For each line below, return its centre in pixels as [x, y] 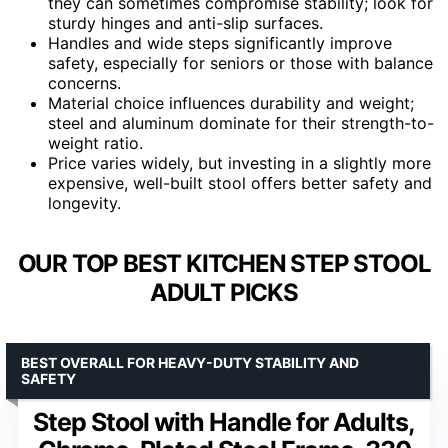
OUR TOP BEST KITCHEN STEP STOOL [224, 263]
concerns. [84, 82]
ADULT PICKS [224, 292]
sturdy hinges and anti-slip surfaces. [185, 22]
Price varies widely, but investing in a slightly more [239, 162]
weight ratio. [95, 142]
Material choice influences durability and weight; [231, 102]
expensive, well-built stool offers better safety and [240, 182]
